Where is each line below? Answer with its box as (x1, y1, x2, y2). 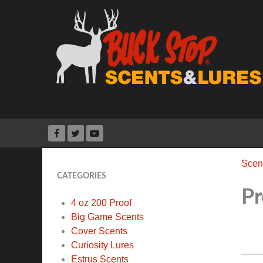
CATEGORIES (57, 171, 106, 181)
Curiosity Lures (71, 240, 134, 251)
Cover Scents (71, 226, 127, 237)
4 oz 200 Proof (71, 198, 131, 208)
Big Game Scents (71, 212, 144, 222)
